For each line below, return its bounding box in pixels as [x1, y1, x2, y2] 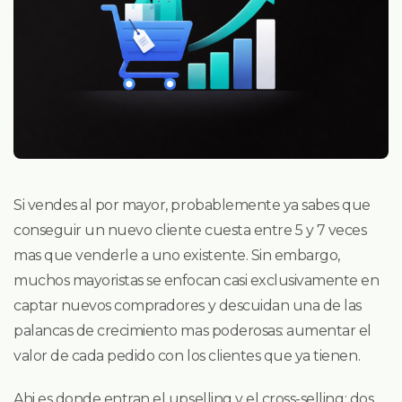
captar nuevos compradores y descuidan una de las [13, 296, 362, 314]
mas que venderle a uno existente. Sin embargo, [13, 246, 340, 264]
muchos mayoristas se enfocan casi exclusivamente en [13, 271, 380, 289]
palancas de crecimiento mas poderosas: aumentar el [13, 321, 371, 339]
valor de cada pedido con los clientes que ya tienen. [13, 346, 361, 364]
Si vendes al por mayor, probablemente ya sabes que [13, 196, 371, 214]
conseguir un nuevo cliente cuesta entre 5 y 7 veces [13, 221, 367, 239]
